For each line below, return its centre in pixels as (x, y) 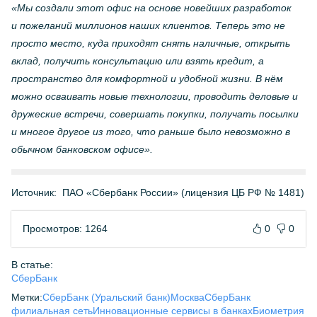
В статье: (32, 265)
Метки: (27, 297)
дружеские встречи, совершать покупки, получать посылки (155, 114)
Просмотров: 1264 (65, 229)
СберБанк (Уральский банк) (106, 297)
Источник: (34, 192)
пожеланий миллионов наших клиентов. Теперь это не (152, 25)
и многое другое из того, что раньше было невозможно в (151, 132)
